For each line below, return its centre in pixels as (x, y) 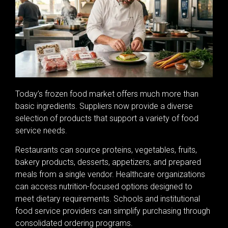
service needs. (41, 130)
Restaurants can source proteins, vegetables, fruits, (106, 150)
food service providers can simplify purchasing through (113, 211)
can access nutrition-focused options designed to (104, 187)
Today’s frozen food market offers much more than (107, 94)
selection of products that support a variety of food (107, 118)
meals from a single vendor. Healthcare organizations (110, 175)
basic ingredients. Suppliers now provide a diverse (104, 106)
